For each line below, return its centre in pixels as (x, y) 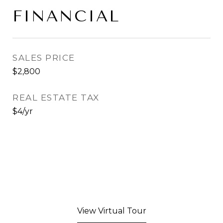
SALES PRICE (44, 58)
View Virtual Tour (111, 211)
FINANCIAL (66, 16)
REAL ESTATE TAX (56, 98)
